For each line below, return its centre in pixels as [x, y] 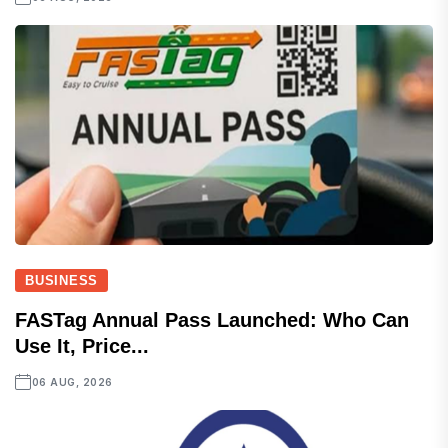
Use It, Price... [82, 346]
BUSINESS [62, 281]
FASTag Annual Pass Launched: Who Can [212, 320]
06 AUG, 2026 [72, 382]
